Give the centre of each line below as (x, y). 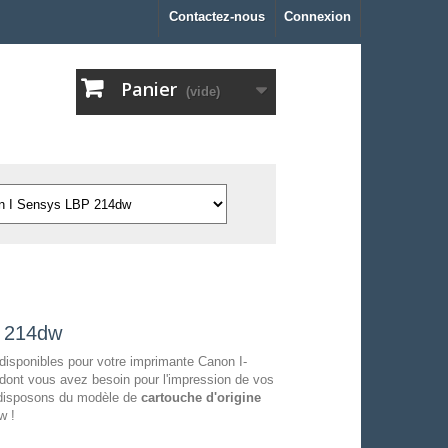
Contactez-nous (217, 16)
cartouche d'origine (200, 398)
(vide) (203, 92)
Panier (149, 89)
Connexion (317, 16)
